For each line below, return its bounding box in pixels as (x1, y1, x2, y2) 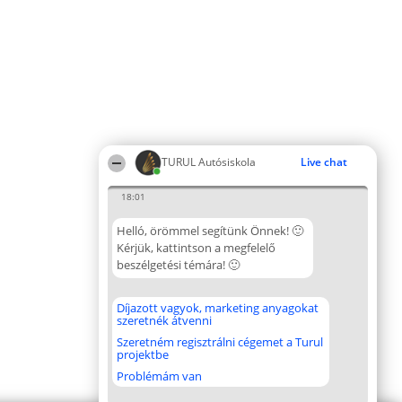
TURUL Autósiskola (162, 154, 256, 170)
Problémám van (117, 368, 202, 384)
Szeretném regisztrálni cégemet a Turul (117, 334, 323, 350)
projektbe (117, 346, 169, 363)
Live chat (301, 154, 347, 170)
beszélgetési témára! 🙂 (117, 257, 240, 273)
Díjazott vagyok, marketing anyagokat (117, 300, 319, 316)
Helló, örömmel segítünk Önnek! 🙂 (117, 223, 303, 239)
